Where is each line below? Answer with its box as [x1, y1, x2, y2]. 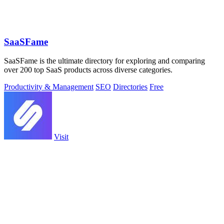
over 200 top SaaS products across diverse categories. [4, 65, 172, 74]
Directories [113, 82, 147, 91]
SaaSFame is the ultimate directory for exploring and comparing [4, 56, 205, 65]
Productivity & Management [4, 82, 93, 91]
